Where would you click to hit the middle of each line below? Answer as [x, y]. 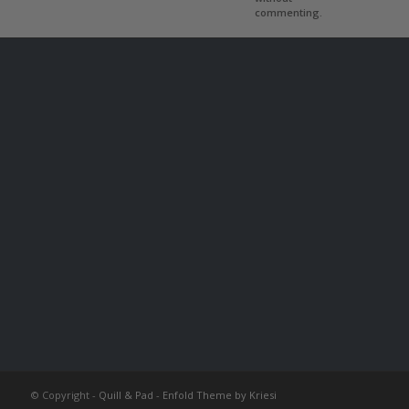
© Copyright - [64, 395]
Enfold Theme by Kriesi [219, 395]
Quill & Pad [126, 395]
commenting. [288, 13]
